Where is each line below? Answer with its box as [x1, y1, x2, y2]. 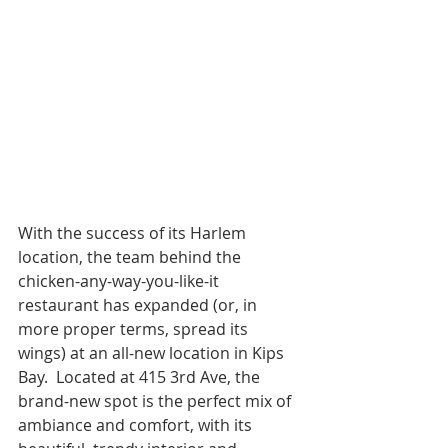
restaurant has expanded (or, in [18, 293, 261, 316]
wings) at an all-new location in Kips [18, 341, 288, 364]
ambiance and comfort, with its [18, 413, 256, 436]
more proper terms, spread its [18, 317, 252, 340]
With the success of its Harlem [18, 221, 250, 244]
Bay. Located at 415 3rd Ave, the [18, 365, 264, 388]
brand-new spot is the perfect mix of [18, 389, 295, 412]
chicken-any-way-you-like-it [18, 269, 223, 292]
